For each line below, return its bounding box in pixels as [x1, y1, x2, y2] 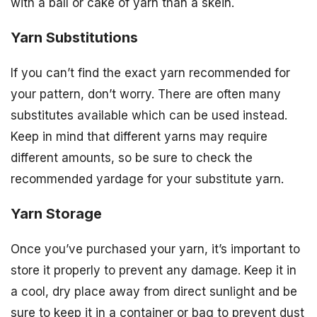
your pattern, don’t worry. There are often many [11, 87, 281, 102]
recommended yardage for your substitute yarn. [11, 172, 284, 187]
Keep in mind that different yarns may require [11, 129, 267, 144]
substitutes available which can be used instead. [11, 108, 287, 123]
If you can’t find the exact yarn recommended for [11, 66, 290, 81]
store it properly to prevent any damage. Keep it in [11, 263, 296, 277]
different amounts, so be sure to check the [11, 151, 253, 166]
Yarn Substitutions [11, 29, 138, 47]
